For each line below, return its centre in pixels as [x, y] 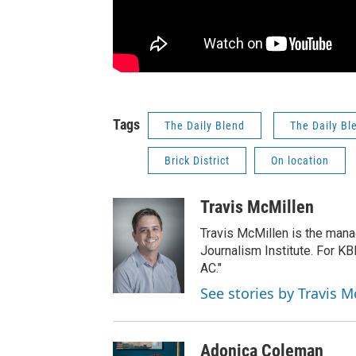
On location [300, 161]
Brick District [197, 161]
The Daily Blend [205, 126]
